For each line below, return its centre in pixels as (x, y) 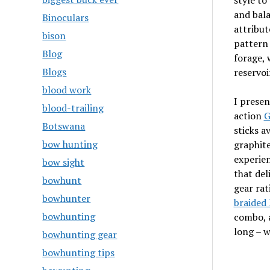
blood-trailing (73, 108)
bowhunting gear (80, 234)
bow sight (64, 162)
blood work (67, 90)
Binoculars (66, 17)
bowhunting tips (79, 253)
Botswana (64, 126)
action (249, 116)
